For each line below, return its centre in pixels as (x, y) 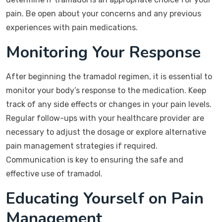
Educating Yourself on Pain (105, 198)
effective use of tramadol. (54, 174)
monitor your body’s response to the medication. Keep (106, 90)
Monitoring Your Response (103, 52)
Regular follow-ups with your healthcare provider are (105, 118)
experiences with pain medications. (72, 28)
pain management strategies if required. (82, 146)
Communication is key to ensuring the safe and (95, 160)
